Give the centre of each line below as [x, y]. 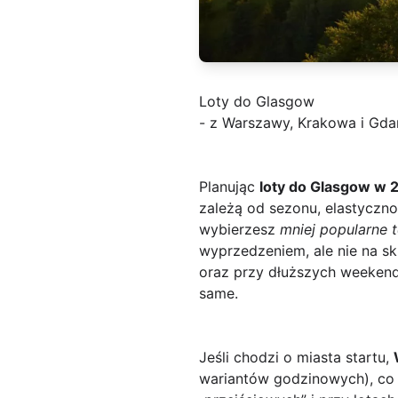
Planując [229, 187]
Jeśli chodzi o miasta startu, [296, 358]
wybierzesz [239, 230]
